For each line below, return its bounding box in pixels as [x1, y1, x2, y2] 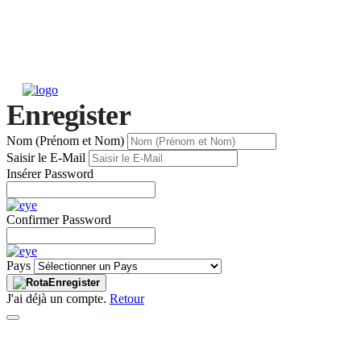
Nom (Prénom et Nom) [6, 134, 124, 147]
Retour [110, 292, 144, 305]
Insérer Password [6, 167, 93, 180]
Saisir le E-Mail [6, 151, 85, 164]
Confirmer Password [6, 213, 111, 226]
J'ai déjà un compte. [6, 292, 110, 305]
